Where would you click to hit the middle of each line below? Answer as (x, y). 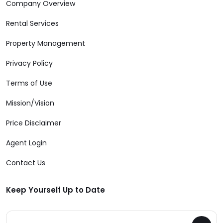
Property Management (46, 44)
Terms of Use (29, 83)
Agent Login (26, 143)
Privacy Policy (29, 63)
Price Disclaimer (34, 123)
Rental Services (32, 24)
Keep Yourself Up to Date (56, 190)
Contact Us (26, 163)
